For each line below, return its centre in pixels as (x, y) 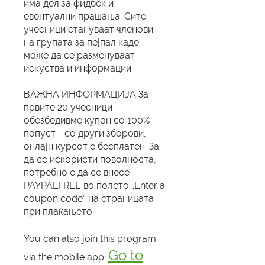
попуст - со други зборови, (85, 134)
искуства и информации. (78, 69)
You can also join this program (90, 239)
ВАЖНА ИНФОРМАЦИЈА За (86, 95)
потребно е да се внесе (77, 173)
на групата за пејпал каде (81, 43)
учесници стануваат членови (88, 30)
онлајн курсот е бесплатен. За (91, 147)
